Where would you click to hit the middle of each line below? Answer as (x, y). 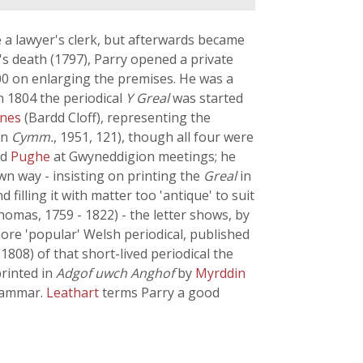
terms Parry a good (161, 293)
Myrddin (220, 273)
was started (206, 98)
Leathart (74, 293)
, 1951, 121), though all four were (154, 137)
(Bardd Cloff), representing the (117, 117)
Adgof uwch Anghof (115, 273)
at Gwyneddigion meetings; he (145, 156)
